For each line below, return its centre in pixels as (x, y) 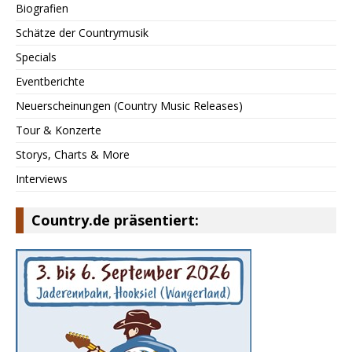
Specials (36, 57)
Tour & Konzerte (59, 130)
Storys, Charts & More (73, 154)
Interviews (42, 178)
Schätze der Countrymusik (82, 32)
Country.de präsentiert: (115, 220)
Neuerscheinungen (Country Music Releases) (129, 105)
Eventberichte (50, 81)
